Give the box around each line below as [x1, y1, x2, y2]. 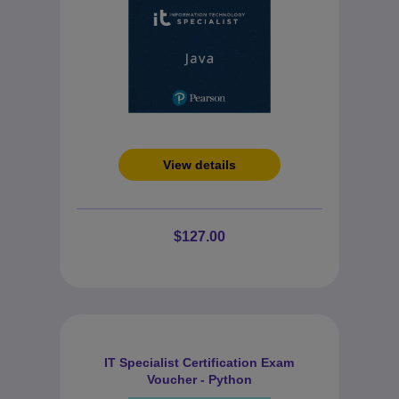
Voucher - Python [146, 372, 252, 387]
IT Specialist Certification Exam [104, 355, 295, 370]
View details [162, 158, 236, 172]
